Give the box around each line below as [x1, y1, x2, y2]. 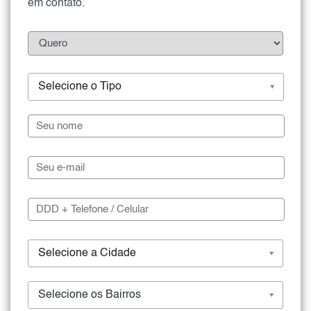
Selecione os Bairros [38, 289, 141, 301]
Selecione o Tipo [38, 81, 121, 92]
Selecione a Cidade [38, 247, 136, 259]
